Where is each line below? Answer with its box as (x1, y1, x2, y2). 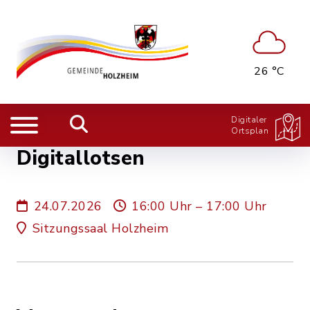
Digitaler (231, 114, 267, 125)
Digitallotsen (17, 145, 145, 172)
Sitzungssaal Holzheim (32, 220, 168, 237)
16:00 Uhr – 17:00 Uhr (131, 198, 267, 215)
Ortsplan (231, 125, 268, 136)
